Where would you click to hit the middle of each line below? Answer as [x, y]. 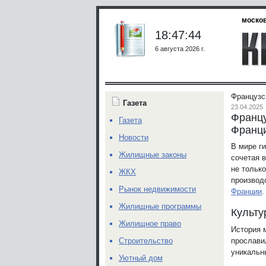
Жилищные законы [153, 155]
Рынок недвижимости [157, 189]
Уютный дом [141, 258]
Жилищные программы [160, 206]
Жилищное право [150, 224]
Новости [134, 137]
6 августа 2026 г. [180, 48]
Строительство [146, 241]
